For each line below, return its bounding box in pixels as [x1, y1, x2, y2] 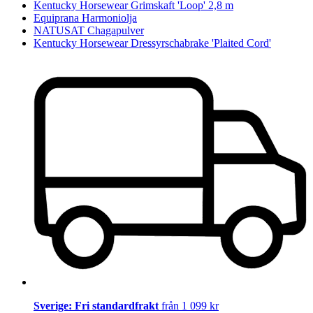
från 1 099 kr [161, 299, 219, 312]
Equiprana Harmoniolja [34, 12, 137, 24]
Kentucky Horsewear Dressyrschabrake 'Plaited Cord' [34, 37, 271, 50]
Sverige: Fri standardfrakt [34, 299, 161, 312]
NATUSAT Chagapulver [34, 24, 144, 37]
